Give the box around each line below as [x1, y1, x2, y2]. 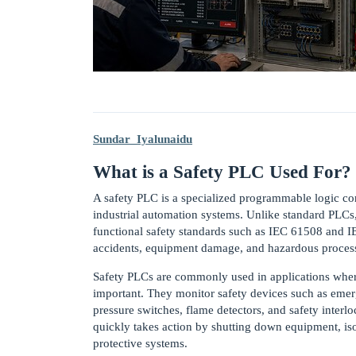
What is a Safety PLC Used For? [93, 161, 351, 182]
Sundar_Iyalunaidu [93, 132, 192, 145]
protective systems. [93, 337, 188, 350]
